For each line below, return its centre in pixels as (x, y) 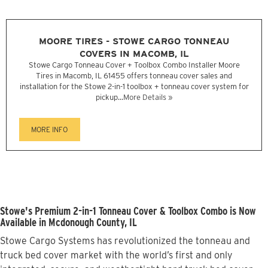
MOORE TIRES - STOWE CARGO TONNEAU (134, 41)
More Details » (148, 98)
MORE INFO (50, 130)
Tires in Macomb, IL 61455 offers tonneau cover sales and (134, 76)
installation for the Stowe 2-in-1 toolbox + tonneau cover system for (134, 87)
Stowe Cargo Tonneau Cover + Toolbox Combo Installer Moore (134, 65)
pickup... (109, 98)
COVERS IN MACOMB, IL (134, 54)
